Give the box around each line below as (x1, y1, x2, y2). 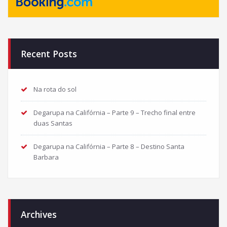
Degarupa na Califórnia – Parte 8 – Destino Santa (33, 141, 184, 151)
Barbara (33, 152, 59, 162)
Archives (21, 208, 57, 220)
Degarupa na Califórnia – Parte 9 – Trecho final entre (33, 107, 196, 117)
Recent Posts (21, 47, 77, 60)
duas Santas (33, 118, 72, 128)
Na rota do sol (33, 84, 77, 94)
